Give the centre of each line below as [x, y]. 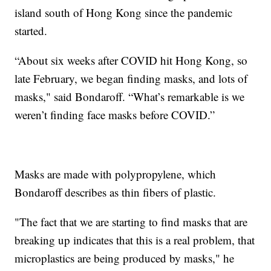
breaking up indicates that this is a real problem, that [135, 240]
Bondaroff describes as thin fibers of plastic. [116, 192]
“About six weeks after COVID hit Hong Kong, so [131, 60]
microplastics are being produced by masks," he [125, 258]
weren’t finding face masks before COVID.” [115, 114]
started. [31, 30]
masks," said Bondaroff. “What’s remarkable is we [130, 96]
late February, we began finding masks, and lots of [131, 78]
